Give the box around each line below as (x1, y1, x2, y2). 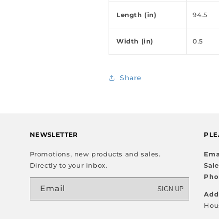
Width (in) (116, 37, 153, 45)
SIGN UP (157, 185, 184, 193)
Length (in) (116, 11, 157, 19)
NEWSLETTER (29, 131, 78, 138)
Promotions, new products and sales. (29, 150, 161, 158)
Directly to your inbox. (29, 161, 108, 169)
